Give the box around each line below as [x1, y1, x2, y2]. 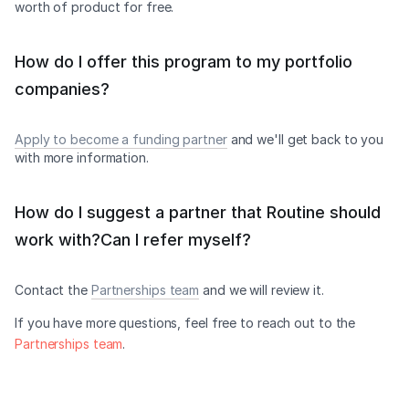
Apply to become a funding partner [15, 131, 227, 147]
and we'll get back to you [226, 131, 384, 147]
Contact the [15, 282, 91, 298]
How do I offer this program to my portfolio [15, 52, 352, 71]
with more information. [15, 150, 149, 165]
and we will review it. [199, 282, 324, 298]
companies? [15, 79, 110, 99]
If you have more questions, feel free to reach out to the [15, 315, 356, 330]
